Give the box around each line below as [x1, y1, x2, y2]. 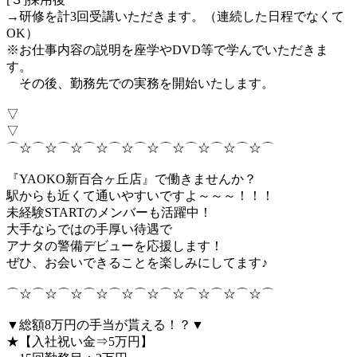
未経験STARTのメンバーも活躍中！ [6, 205, 212, 219]
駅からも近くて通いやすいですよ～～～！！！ [6, 188, 274, 202]
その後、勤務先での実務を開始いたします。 [6, 76, 274, 90]
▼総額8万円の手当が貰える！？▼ [6, 317, 204, 331]
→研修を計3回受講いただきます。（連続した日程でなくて [6, 9, 344, 23]
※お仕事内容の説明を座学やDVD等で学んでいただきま [6, 42, 328, 57]
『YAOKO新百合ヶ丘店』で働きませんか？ [6, 171, 257, 186]
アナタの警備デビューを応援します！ [6, 238, 223, 253]
